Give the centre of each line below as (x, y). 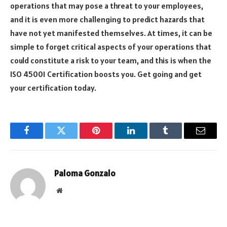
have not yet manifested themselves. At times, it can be (111, 33)
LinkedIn (147, 138)
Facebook (43, 138)
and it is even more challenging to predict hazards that (107, 19)
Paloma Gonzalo (85, 173)
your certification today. (53, 87)
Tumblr (178, 138)
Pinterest (111, 138)
